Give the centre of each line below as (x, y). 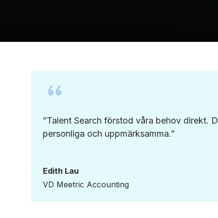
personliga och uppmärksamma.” (109, 134)
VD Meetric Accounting (86, 185)
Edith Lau (61, 171)
